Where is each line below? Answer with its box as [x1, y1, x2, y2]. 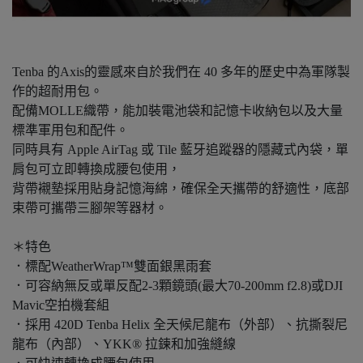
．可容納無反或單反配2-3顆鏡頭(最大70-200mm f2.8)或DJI [12, 279, 343, 293]
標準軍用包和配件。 [12, 123, 129, 137]
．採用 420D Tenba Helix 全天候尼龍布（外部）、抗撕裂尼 [12, 318, 348, 331]
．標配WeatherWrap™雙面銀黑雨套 [12, 259, 211, 273]
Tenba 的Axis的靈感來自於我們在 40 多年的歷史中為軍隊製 [12, 65, 350, 79]
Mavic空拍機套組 [12, 298, 109, 312]
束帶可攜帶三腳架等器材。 [12, 201, 168, 215]
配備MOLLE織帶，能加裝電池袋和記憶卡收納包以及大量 [12, 104, 343, 117]
